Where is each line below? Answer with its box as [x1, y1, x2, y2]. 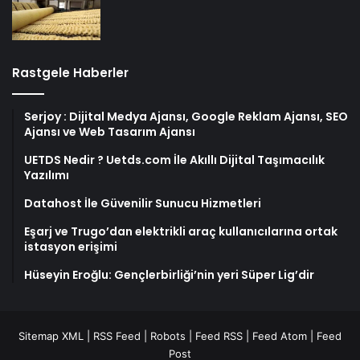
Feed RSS [195, 329, 243, 342]
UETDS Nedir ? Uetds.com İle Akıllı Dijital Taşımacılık [24, 151, 325, 168]
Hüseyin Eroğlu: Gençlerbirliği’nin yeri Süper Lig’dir [24, 266, 314, 283]
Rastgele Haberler [12, 63, 129, 81]
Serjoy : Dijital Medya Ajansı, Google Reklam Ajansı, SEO [24, 108, 348, 125]
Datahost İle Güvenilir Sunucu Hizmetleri [24, 194, 261, 211]
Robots [150, 329, 186, 342]
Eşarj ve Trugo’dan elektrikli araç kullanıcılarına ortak [24, 223, 337, 239]
